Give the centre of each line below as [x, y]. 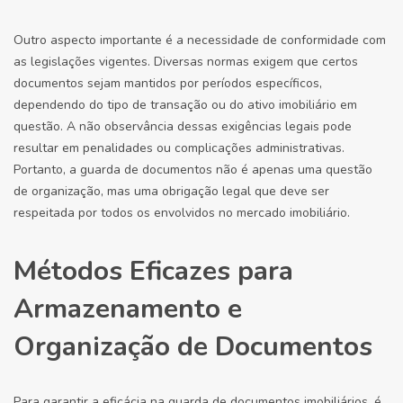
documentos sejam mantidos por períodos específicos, [168, 83]
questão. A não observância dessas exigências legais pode [183, 126]
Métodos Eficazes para [153, 271]
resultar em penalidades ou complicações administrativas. [179, 148]
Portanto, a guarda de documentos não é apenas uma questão [193, 170]
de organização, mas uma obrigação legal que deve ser [171, 191]
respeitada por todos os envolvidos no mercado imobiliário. [182, 213]
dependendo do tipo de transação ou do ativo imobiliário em [185, 105]
